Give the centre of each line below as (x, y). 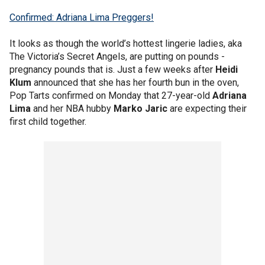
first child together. (48, 122)
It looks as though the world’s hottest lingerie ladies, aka (126, 43)
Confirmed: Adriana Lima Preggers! (82, 17)
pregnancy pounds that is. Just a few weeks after (112, 70)
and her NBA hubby (72, 109)
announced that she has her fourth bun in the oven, (135, 83)
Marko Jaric (140, 109)
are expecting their (207, 109)
